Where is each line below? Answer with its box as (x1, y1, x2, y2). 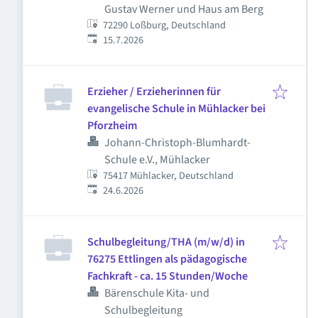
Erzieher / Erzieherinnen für (87, 84, 221, 99)
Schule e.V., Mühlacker (104, 152, 210, 168)
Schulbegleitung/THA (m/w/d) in (87, 234, 245, 250)
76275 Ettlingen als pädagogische (87, 251, 247, 267)
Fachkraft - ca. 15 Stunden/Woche (87, 268, 248, 284)
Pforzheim (87, 118, 137, 133)
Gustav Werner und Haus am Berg (104, 1, 263, 17)
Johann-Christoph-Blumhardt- (104, 135, 251, 150)
